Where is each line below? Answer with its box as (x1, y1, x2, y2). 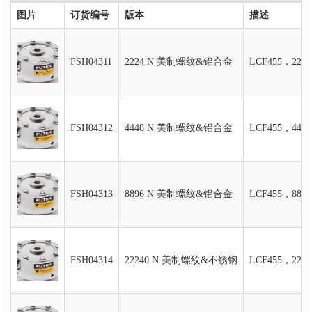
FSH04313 (70, 189, 113, 199)
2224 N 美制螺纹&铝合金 (125, 56, 233, 67)
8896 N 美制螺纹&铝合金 (125, 189, 233, 199)
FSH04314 (70, 255, 113, 265)
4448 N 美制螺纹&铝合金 (125, 123, 233, 133)
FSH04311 (70, 56, 112, 67)
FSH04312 (70, 123, 113, 133)
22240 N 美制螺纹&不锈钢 (125, 255, 237, 265)
